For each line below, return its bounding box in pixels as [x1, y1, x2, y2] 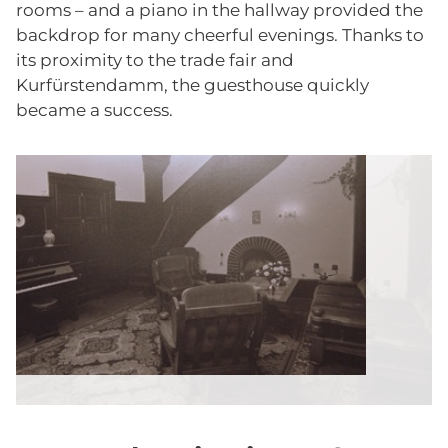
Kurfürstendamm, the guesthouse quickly [16, 75, 369, 96]
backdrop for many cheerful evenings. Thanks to [16, 25, 424, 46]
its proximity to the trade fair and [16, 50, 294, 71]
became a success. [16, 100, 173, 121]
